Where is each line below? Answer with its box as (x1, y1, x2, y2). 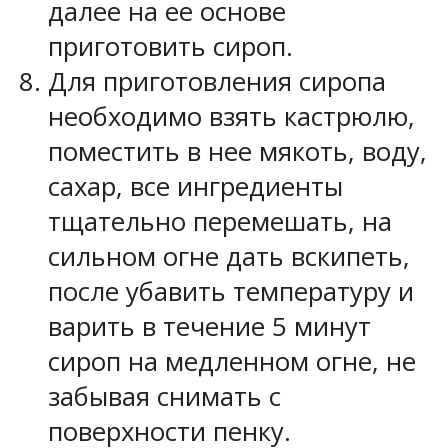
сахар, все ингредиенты (48, 168, 343, 204)
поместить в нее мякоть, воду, (48, 133, 427, 169)
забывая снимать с (48, 378, 281, 414)
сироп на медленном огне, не (48, 343, 416, 379)
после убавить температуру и (48, 273, 414, 309)
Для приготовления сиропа (48, 63, 386, 99)
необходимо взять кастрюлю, (48, 98, 415, 134)
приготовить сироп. (48, 28, 293, 64)
